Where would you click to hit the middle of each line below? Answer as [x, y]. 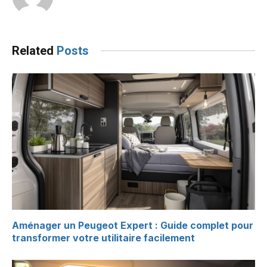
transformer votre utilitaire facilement [103, 238]
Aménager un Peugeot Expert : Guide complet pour [133, 226]
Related [34, 50]
